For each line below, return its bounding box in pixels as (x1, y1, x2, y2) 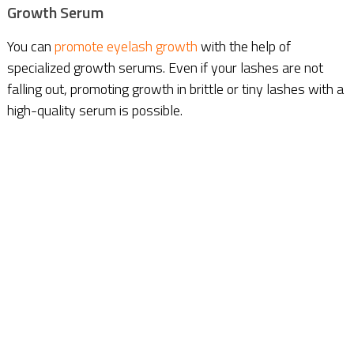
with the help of (197, 35, 291, 57)
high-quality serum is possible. (6, 99, 183, 121)
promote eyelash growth (54, 35, 198, 57)
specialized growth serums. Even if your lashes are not (6, 56, 323, 78)
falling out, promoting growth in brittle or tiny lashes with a (6, 77, 344, 100)
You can (6, 35, 55, 57)
